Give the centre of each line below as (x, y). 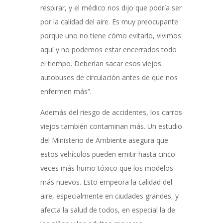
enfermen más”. (66, 91)
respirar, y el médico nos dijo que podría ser (111, 8)
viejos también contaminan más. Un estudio (111, 126)
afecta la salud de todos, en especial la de (108, 210)
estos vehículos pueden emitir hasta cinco (108, 154)
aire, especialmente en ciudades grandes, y (109, 196)
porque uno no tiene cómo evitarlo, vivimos (111, 36)
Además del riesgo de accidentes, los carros (111, 112)
